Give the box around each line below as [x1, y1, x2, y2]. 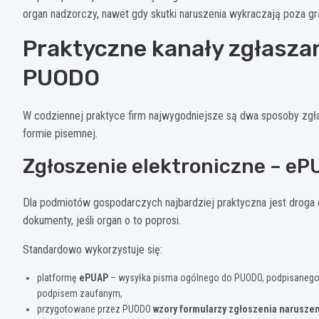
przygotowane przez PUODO [37, 303, 153, 315]
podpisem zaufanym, [37, 287, 122, 299]
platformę [37, 271, 79, 283]
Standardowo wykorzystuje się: [23, 242, 162, 256]
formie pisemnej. [23, 126, 98, 140]
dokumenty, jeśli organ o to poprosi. [23, 213, 181, 227]
